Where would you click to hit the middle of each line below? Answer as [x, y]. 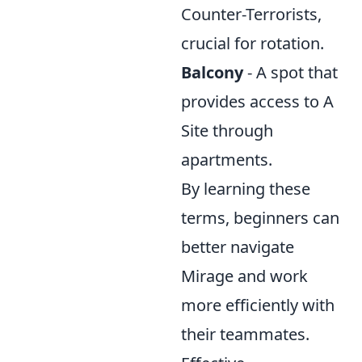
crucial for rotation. [253, 43]
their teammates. [245, 334]
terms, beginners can [260, 218]
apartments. [227, 160]
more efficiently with [258, 305]
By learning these [246, 189]
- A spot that [290, 72]
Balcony [212, 72]
